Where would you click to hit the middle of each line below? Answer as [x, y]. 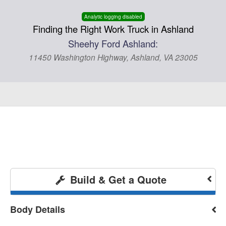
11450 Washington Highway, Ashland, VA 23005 [113, 57]
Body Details [38, 209]
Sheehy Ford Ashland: [113, 43]
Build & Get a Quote [117, 179]
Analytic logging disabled [113, 17]
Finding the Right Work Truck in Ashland [113, 29]
